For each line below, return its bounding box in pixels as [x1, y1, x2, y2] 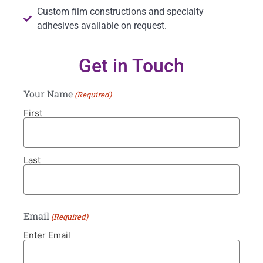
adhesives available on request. [36, 19, 167, 31]
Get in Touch [79, 54, 184, 77]
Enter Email [23, 229, 70, 241]
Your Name [23, 87, 73, 100]
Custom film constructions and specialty [36, 5, 204, 17]
